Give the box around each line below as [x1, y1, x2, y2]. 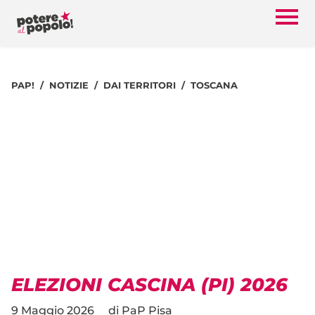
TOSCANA [191, 79, 238, 91]
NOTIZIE [49, 79, 89, 91]
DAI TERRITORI [103, 79, 176, 91]
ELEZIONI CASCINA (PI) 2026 [11, 273, 288, 296]
